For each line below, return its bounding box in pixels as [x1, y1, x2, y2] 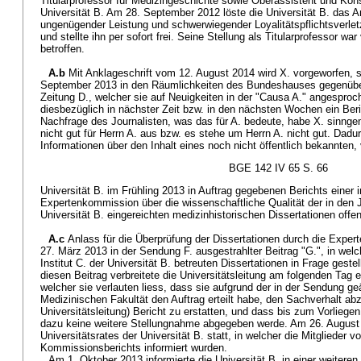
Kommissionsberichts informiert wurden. [40, 342, 227, 354]
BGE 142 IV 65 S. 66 [229, 162, 328, 174]
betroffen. [40, 43, 85, 55]
